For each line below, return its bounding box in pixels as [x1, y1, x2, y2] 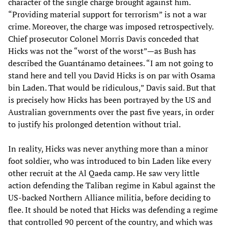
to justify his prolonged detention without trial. [8, 119, 181, 130]
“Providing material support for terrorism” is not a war [8, 9, 207, 20]
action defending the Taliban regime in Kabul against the [8, 180, 215, 191]
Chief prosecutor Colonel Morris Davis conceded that [8, 33, 199, 45]
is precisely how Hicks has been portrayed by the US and [8, 94, 211, 106]
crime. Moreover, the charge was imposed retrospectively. [8, 21, 213, 33]
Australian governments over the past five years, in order [8, 106, 214, 118]
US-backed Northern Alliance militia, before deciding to [8, 192, 211, 204]
